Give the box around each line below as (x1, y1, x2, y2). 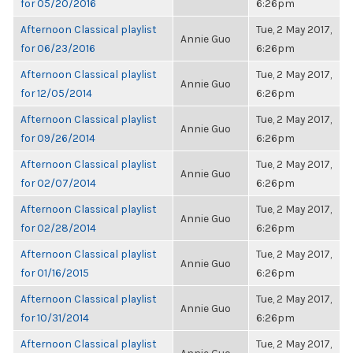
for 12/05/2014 (20, 87, 92, 99)
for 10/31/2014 (20, 311, 89, 324)
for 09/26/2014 (20, 132, 95, 144)
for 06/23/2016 (20, 42, 95, 54)
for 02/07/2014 (20, 176, 96, 189)
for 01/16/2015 (20, 266, 89, 279)
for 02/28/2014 (20, 221, 96, 234)
